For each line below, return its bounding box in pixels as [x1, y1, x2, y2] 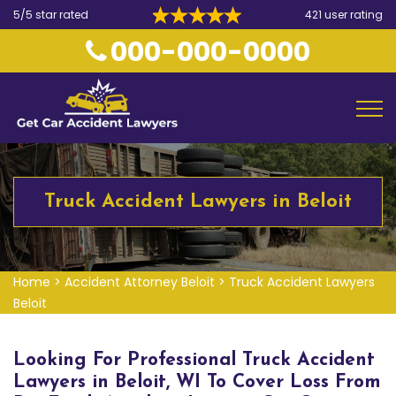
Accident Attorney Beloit [65, 273, 215, 291]
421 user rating [305, 7, 383, 22]
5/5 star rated [13, 7, 88, 22]
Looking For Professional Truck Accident [13, 351, 375, 369]
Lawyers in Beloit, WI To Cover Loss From [13, 373, 381, 392]
